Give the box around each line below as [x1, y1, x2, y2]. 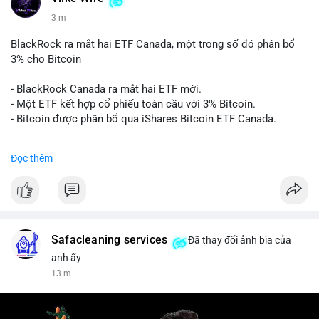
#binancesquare [11, 142, 87, 155]
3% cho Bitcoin [11, 53, 81, 66]
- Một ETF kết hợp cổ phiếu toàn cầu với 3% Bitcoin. [11, 98, 256, 110]
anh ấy [51, 252, 81, 263]
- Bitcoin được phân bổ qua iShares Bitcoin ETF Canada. [11, 113, 276, 125]
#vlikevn [11, 202, 50, 215]
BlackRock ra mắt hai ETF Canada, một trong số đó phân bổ [11, 38, 295, 51]
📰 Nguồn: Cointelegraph [11, 232, 127, 245]
